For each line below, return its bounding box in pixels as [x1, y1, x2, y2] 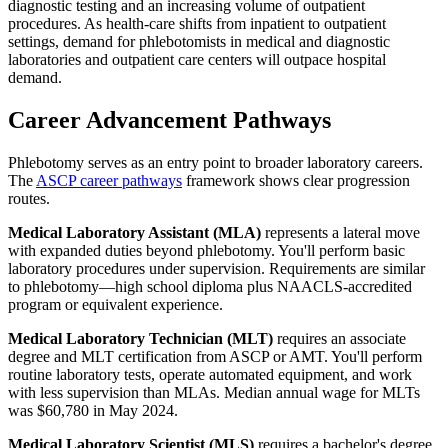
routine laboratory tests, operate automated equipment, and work [8, 366, 412, 384]
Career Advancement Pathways [8, 107, 331, 134]
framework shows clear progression [182, 172, 410, 190]
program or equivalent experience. [8, 296, 223, 314]
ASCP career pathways [36, 172, 182, 190]
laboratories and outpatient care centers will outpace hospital [8, 51, 386, 69]
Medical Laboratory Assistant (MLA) [8, 224, 261, 242]
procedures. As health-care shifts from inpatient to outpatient [8, 15, 386, 33]
